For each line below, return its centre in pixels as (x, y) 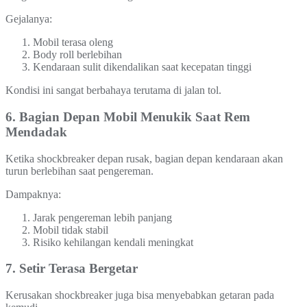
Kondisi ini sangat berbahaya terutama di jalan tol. (113, 90)
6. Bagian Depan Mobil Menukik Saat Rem (128, 116)
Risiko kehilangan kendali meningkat (113, 242)
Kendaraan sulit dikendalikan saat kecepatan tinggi (142, 67)
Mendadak (36, 132)
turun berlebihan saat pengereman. (79, 171)
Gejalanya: (29, 19)
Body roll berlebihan (77, 55)
